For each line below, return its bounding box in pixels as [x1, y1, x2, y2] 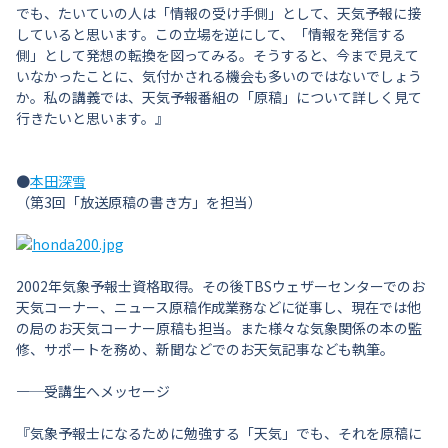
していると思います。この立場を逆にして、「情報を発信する [16, 24, 406, 44]
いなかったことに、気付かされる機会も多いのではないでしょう [16, 66, 422, 86]
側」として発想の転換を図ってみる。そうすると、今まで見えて [16, 45, 419, 65]
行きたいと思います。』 [16, 108, 169, 128]
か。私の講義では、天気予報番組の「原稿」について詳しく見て [16, 87, 422, 107]
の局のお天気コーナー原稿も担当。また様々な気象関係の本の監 [16, 318, 422, 338]
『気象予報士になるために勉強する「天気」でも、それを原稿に [16, 423, 422, 443]
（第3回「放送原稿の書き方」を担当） [16, 192, 262, 212]
